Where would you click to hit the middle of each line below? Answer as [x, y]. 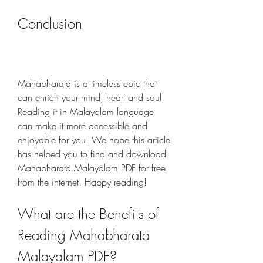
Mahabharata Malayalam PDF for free [92, 168]
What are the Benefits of [88, 214]
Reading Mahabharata [84, 235]
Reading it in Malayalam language [86, 112]
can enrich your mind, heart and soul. [91, 97]
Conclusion [50, 23]
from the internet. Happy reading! [82, 182]
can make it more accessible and [82, 126]
